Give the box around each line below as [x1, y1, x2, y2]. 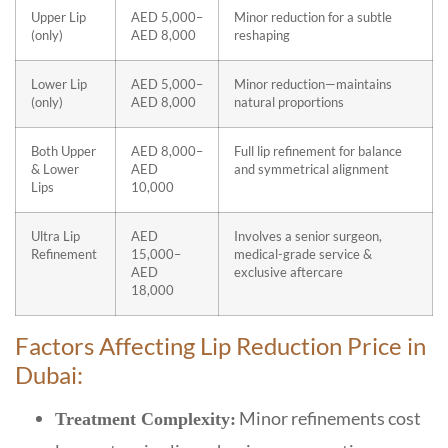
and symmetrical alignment [234, 161, 392, 177]
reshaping [234, 27, 290, 43]
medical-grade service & [234, 246, 372, 262]
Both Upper [31, 143, 96, 159]
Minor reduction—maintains [234, 76, 392, 92]
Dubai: [15, 359, 83, 389]
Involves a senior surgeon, [234, 228, 382, 244]
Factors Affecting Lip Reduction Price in [15, 330, 426, 360]
